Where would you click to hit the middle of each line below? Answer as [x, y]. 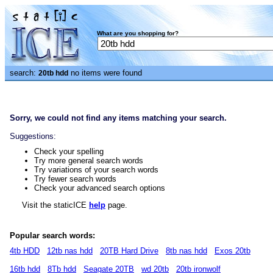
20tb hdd [53, 73]
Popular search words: [52, 236]
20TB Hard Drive [129, 251]
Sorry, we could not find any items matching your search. [118, 118]
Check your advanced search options [100, 188]
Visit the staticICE [49, 205]
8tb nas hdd [186, 251]
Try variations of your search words [96, 170]
